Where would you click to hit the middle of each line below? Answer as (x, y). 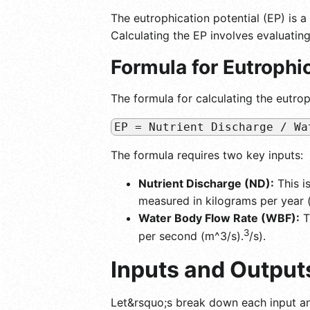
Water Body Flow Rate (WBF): (219, 218)
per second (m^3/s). (191, 236)
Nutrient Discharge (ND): (206, 183)
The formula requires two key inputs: (207, 155)
